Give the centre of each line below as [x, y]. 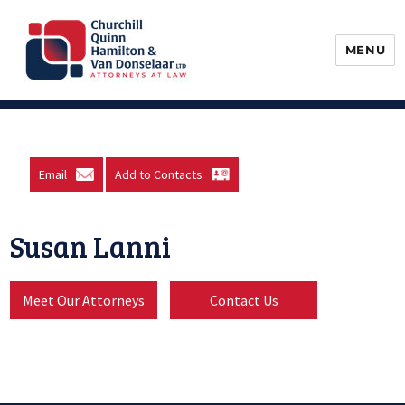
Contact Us [244, 300]
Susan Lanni [91, 246]
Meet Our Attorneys [84, 300]
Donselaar [78, 133]
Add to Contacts [159, 174]
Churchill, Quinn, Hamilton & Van [204, 108]
